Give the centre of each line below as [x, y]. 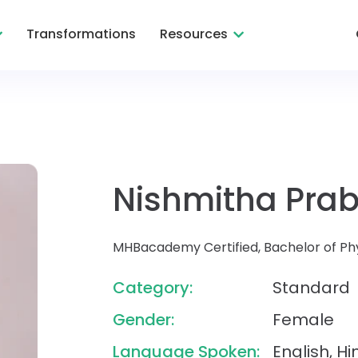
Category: [153, 288]
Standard [312, 288]
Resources [194, 34]
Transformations [81, 34]
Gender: [144, 320]
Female [304, 320]
